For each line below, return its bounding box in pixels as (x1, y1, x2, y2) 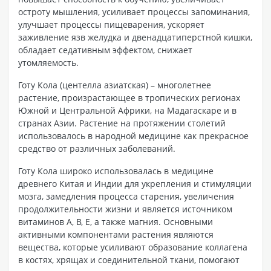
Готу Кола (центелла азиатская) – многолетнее (18, 79, 211, 91)
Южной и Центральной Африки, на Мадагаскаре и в (18, 104, 237, 116)
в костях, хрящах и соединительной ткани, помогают (18, 253, 240, 266)
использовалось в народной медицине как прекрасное (18, 129, 249, 142)
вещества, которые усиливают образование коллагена (18, 241, 247, 253)
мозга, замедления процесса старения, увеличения (18, 190, 234, 202)
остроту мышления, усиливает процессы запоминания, (18, 5, 250, 18)
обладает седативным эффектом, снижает (18, 44, 192, 56)
